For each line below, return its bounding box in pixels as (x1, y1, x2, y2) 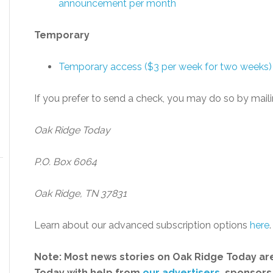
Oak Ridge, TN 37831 (34, 188, 127, 199)
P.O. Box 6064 (34, 156, 97, 168)
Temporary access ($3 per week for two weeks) (58, 61, 272, 73)
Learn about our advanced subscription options (34, 219, 250, 231)
